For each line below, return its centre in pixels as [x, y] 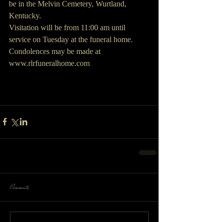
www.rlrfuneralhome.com [49, 63]
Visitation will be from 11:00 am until [68, 27]
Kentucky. [26, 15]
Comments [19, 187]
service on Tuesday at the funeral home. [71, 39]
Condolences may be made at [56, 51]
